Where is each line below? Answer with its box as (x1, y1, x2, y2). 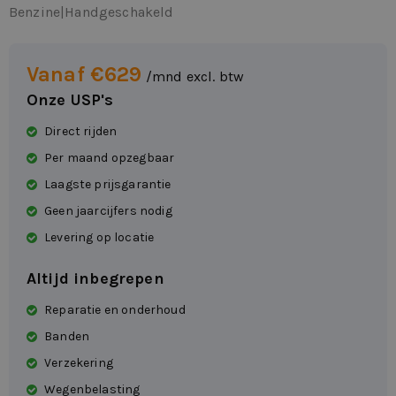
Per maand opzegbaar (44, 150, 175, 166)
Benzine (9, 4, 61, 21)
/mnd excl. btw (145, 68, 245, 86)
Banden (44, 329, 90, 345)
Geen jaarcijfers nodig (44, 203, 172, 219)
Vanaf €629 (27, 62, 142, 88)
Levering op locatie (44, 230, 155, 246)
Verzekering (44, 355, 113, 371)
